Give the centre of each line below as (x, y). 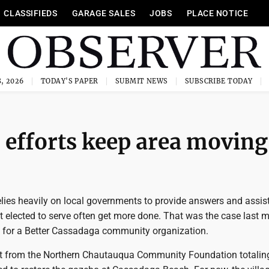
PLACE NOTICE (217, 13)
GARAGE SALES (104, 13)
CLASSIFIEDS (31, 13)
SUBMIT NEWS (141, 81)
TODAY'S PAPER (69, 81)
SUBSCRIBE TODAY (219, 81)
